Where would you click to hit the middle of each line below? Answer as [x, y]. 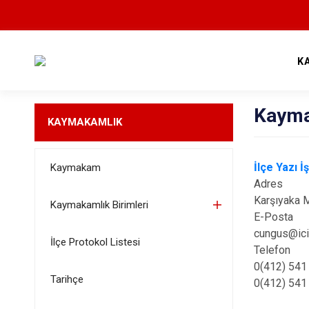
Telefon [272, 250]
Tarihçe [67, 279]
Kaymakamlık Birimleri [99, 205]
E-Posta [274, 217]
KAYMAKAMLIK [84, 122]
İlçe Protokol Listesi [95, 242]
